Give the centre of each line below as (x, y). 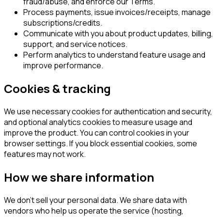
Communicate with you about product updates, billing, (118, 34)
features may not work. (45, 154)
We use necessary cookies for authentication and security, (108, 112)
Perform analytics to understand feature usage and (114, 55)
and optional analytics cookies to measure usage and (98, 122)
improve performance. (63, 66)
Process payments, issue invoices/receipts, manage (117, 12)
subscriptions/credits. (63, 23)
